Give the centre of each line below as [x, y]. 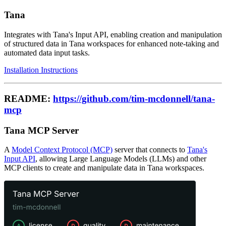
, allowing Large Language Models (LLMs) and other [121, 159]
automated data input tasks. [47, 53]
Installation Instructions [41, 70]
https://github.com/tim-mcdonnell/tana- [134, 98]
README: [29, 98]
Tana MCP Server [41, 130]
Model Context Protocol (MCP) [62, 150]
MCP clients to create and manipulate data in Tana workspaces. [104, 168]
